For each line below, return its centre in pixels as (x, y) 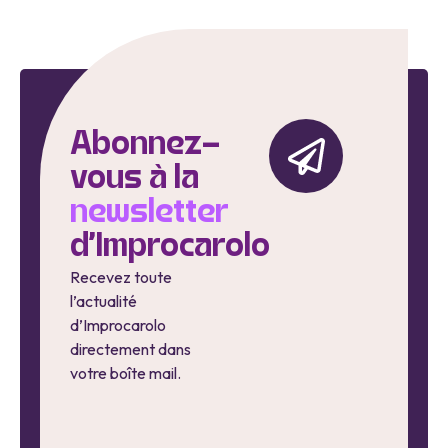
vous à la (134, 180)
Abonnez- (145, 146)
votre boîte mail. (125, 373)
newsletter (149, 214)
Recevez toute (121, 277)
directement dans (130, 349)
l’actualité (103, 301)
